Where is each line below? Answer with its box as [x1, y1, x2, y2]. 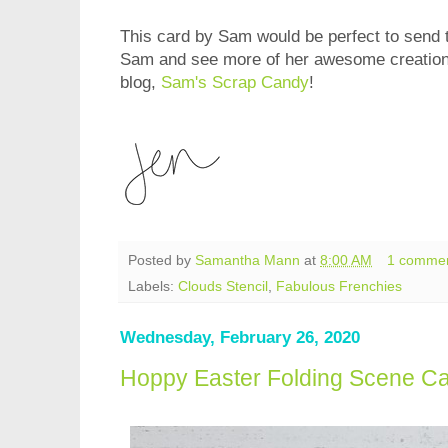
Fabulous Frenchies [276, 279, 402, 295]
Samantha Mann [195, 252, 300, 268]
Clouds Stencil [178, 279, 268, 295]
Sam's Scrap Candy [161, 72, 309, 92]
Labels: [128, 279, 178, 295]
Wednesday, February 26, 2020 [120, 328, 360, 348]
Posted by [128, 252, 195, 268]
